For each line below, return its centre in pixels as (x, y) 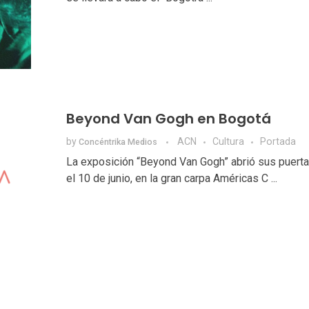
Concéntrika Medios (119, 142)
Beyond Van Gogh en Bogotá (168, 119)
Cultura (228, 142)
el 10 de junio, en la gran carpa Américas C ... (171, 179)
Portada (278, 142)
